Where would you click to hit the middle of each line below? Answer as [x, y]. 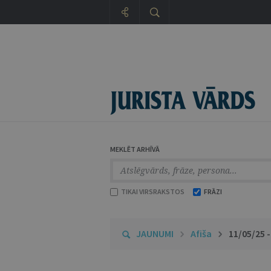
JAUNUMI [155, 233]
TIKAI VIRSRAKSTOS [152, 191]
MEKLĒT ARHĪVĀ [135, 149]
